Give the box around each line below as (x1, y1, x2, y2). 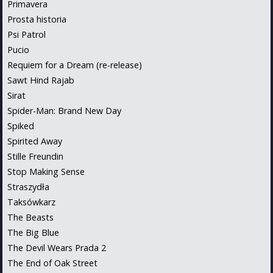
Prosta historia (7, 13, 66, 25)
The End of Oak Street (7, 257, 97, 269)
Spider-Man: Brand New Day (7, 104, 121, 116)
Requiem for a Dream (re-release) (7, 58, 142, 71)
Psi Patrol (7, 28, 46, 40)
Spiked (7, 119, 34, 132)
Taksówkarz (7, 196, 55, 208)
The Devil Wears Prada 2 (7, 241, 106, 253)
